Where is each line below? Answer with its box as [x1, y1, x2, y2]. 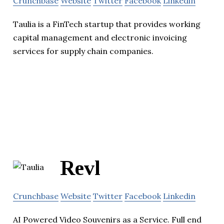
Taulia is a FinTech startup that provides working [13, 19, 200, 29]
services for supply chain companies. [13, 46, 153, 56]
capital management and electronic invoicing [13, 32, 187, 43]
